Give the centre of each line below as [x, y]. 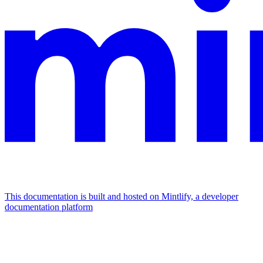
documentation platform [49, 207]
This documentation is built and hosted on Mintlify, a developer [122, 197]
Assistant [21, 231]
